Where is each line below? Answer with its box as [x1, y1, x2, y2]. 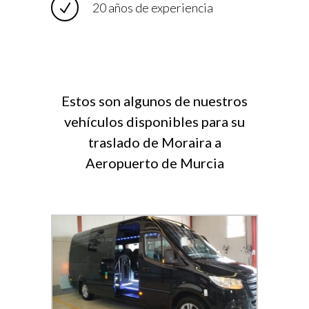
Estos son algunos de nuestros [61, 92, 248, 110]
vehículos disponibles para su [64, 113, 245, 130]
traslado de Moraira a [88, 134, 221, 151]
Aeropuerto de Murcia [85, 154, 224, 172]
